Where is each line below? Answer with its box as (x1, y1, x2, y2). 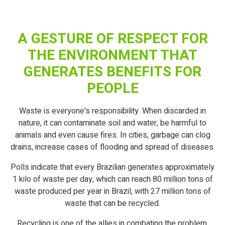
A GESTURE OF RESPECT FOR (17, 28, 208, 49)
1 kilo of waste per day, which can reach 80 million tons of (12, 173, 213, 185)
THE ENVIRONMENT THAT (28, 45, 197, 66)
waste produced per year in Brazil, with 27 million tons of (14, 185, 211, 197)
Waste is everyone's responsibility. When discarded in (19, 104, 206, 117)
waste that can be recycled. (65, 197, 160, 209)
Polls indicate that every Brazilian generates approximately (11, 161, 214, 173)
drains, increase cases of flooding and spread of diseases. (10, 141, 215, 153)
